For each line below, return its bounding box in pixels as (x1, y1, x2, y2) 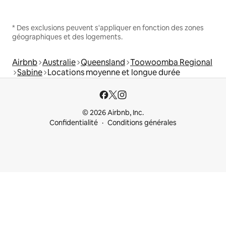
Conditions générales (107, 118, 177, 128)
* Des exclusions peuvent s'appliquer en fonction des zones (12, 23, 204, 33)
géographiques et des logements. (12, 32, 123, 42)
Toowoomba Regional (130, 57, 212, 68)
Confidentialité (49, 118, 98, 128)
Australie (42, 57, 76, 68)
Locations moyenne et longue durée (47, 67, 180, 78)
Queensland (81, 57, 125, 68)
